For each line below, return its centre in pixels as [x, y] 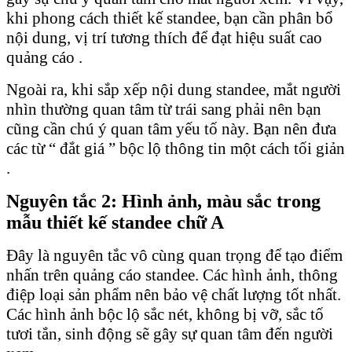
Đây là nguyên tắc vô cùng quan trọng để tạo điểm [174, 255]
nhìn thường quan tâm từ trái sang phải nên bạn [164, 109]
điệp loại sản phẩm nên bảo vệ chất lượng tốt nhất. [174, 294]
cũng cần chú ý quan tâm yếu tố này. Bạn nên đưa [171, 128]
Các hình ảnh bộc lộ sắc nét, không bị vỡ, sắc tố [165, 314]
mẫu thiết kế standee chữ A [115, 222]
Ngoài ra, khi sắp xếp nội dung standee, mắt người [174, 89]
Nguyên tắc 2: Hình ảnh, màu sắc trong [163, 201]
